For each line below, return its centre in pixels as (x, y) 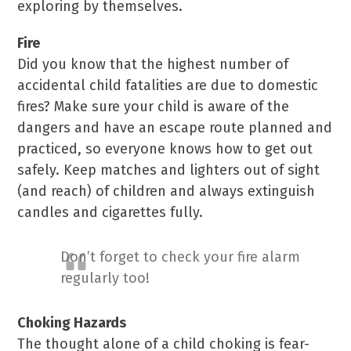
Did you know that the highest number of (153, 64)
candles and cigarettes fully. (110, 212)
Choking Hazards (72, 323)
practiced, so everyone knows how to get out (165, 149)
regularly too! (105, 278)
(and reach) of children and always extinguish (166, 191)
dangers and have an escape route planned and (175, 128)
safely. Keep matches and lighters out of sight (169, 170)
